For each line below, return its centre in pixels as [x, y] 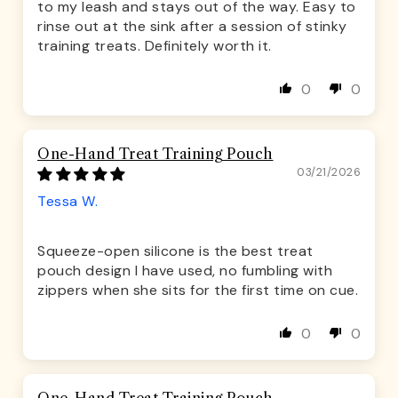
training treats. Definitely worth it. [155, 46]
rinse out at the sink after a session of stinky [192, 27]
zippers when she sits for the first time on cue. [198, 291]
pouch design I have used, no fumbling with [185, 271]
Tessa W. [68, 202]
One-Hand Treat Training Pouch [155, 154]
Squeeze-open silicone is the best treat [175, 251]
